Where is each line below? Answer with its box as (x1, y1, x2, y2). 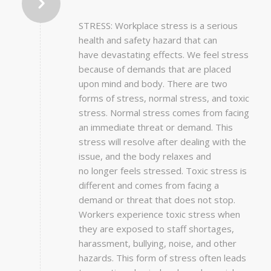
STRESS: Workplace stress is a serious (78, 19, 238, 32)
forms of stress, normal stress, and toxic (78, 92, 249, 105)
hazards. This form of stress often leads (78, 252, 246, 264)
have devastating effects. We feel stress (78, 48, 249, 61)
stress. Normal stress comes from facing (78, 106, 249, 119)
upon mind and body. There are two (78, 77, 227, 90)
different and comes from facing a (78, 179, 219, 192)
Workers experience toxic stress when (78, 208, 240, 221)
